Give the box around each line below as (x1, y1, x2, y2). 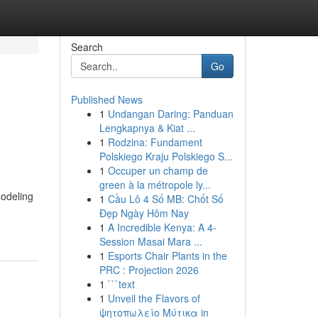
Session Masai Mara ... (99, 234, 202, 248)
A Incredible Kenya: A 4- (107, 220, 216, 234)
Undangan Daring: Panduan (107, 106, 234, 121)
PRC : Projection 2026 (99, 263, 199, 277)
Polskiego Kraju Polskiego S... (99, 149, 233, 163)
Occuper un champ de (107, 163, 208, 177)
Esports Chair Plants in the (107, 248, 227, 263)
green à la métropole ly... (99, 177, 211, 192)
